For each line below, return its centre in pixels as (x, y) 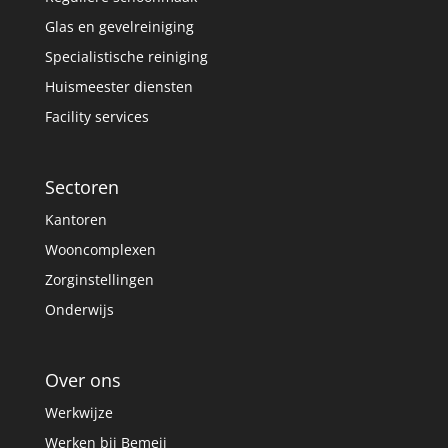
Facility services (96, 117)
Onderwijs (79, 310)
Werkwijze (78, 413)
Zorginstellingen (99, 280)
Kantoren (75, 220)
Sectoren (81, 187)
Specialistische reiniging (126, 57)
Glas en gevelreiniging (119, 27)
